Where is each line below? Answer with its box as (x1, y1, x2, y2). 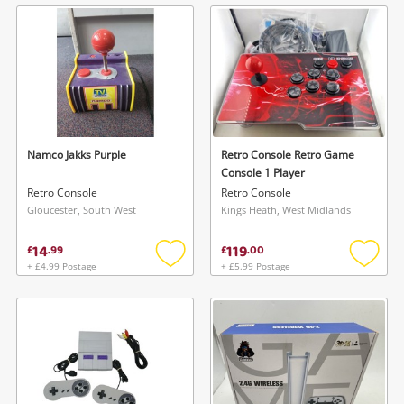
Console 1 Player (221, 165, 305, 181)
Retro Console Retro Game (221, 147, 354, 163)
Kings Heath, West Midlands (221, 203, 351, 217)
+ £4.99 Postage (27, 260, 96, 273)
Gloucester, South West (27, 203, 136, 217)
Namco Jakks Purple (27, 147, 126, 163)
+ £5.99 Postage (221, 260, 290, 273)
